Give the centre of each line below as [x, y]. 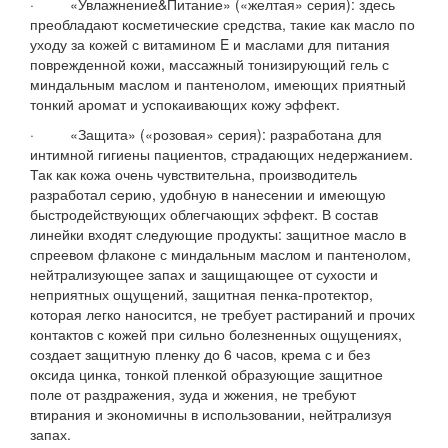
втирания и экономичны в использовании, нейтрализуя [211, 413]
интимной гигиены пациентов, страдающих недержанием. [221, 153]
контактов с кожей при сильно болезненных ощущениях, [216, 333]
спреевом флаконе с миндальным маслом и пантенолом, [220, 253]
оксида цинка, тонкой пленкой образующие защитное [206, 373]
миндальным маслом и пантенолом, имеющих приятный [218, 83]
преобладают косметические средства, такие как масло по [222, 23]
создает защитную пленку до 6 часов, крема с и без [200, 353]
